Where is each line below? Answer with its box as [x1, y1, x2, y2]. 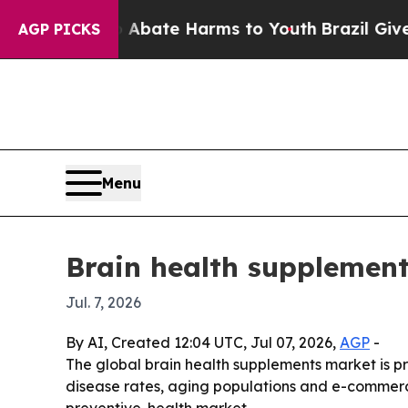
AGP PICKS [18, 20, 100, 38]
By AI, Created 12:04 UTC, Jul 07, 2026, [66, 332, 340, 352]
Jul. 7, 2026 [66, 292, 141, 311]
